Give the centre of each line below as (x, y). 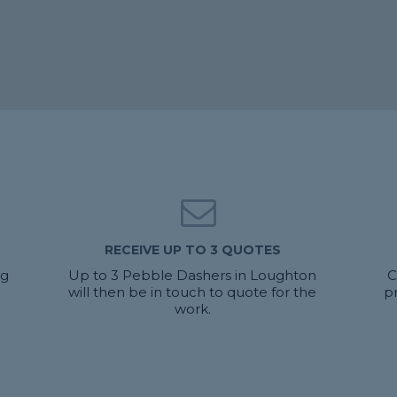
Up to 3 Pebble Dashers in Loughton (193, 275)
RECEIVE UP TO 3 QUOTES (192, 250)
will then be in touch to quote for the (193, 292)
